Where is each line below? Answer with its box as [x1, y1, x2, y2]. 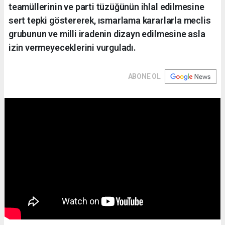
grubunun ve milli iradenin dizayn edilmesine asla [9, 28, 205, 39]
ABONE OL [128, 72, 161, 80]
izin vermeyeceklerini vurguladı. [9, 42, 136, 53]
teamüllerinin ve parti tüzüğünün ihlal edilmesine [9, 1, 204, 12]
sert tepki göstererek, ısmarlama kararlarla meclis [9, 15, 211, 26]
